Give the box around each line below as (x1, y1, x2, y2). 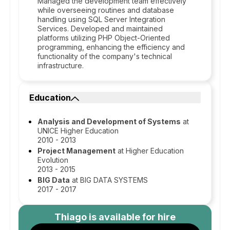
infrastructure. (37, 61, 84, 70)
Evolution (37, 156, 68, 164)
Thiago (54, 212, 87, 222)
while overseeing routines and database (37, 6, 174, 14)
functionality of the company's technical (37, 52, 172, 61)
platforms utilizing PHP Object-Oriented (37, 33, 170, 42)
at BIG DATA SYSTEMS (70, 176, 148, 184)
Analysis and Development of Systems (37, 117, 181, 126)
